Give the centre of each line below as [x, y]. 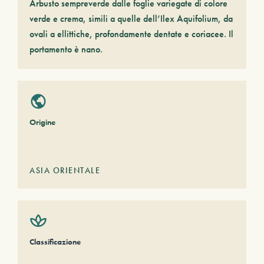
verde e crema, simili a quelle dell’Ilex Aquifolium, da [131, 19]
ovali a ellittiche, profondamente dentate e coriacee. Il [131, 34]
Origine [42, 122]
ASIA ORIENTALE [65, 170]
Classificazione [55, 242]
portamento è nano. [66, 49]
